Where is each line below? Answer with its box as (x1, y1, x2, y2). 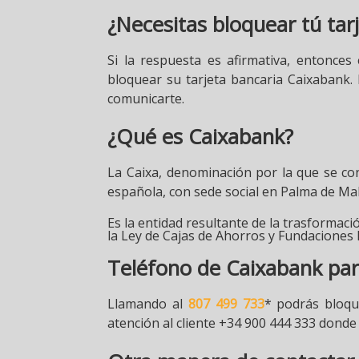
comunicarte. (107, 89, 185, 107)
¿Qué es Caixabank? (107, 123, 294, 151)
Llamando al (107, 295, 188, 313)
